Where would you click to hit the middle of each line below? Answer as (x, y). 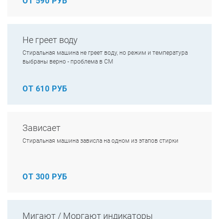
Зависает (42, 128)
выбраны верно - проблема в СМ (68, 62)
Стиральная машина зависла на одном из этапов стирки (100, 141)
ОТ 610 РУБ (45, 89)
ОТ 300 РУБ (45, 177)
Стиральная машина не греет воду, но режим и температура (105, 53)
